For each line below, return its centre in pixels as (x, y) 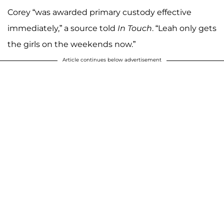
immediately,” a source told (62, 28)
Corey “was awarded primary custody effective (99, 12)
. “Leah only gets (184, 28)
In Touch (135, 28)
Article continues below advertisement (112, 60)
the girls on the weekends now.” (71, 44)
